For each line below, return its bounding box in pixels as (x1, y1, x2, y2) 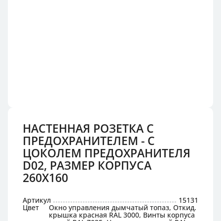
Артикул (23, 195, 51, 205)
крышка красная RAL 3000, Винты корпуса (49, 210, 195, 220)
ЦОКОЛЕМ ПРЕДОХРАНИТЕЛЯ (23, 145, 190, 161)
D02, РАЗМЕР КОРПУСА (23, 157, 151, 173)
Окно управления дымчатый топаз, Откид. (49, 203, 196, 212)
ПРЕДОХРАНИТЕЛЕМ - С (23, 133, 155, 148)
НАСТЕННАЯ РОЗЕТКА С (23, 120, 154, 136)
